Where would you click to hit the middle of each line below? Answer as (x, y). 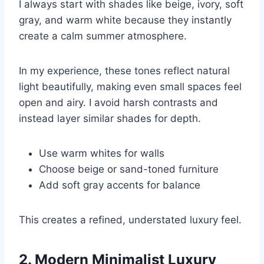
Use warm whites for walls (102, 153)
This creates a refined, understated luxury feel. (130, 220)
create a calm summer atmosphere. (103, 36)
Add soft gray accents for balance (120, 185)
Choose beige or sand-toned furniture (129, 169)
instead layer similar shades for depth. (110, 118)
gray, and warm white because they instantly (125, 20)
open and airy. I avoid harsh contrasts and (118, 102)
